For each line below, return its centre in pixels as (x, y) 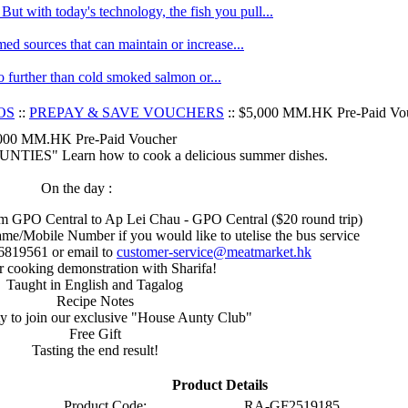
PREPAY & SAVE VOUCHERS (127, 112)
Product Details (219, 385)
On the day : (76, 188)
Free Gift (95, 334)
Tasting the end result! (95, 350)
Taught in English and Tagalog (95, 285)
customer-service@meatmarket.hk (214, 252)
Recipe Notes (95, 301)
